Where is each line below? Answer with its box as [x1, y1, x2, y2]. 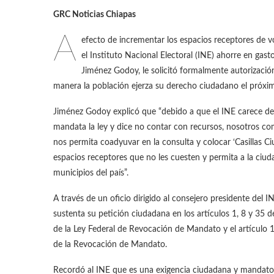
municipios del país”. [53, 169, 128, 178]
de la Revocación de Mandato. [53, 240, 167, 250]
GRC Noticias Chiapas [53, 10, 136, 20]
